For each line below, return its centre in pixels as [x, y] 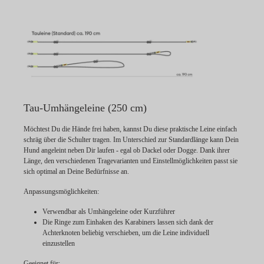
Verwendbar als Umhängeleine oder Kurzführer [109, 212]
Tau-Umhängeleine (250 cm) [85, 108]
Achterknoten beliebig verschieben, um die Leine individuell [126, 233]
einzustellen [59, 244]
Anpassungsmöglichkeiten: [61, 192]
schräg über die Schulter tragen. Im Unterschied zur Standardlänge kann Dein [131, 140]
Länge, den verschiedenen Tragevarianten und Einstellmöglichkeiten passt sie [131, 161]
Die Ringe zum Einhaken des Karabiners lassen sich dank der [128, 222]
